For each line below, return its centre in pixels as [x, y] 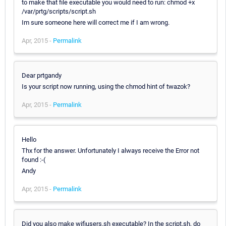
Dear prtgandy [42, 75]
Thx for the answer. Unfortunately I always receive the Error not [110, 150]
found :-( [34, 159]
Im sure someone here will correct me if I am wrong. [96, 22]
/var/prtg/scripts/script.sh [59, 11]
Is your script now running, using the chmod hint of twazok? [106, 86]
